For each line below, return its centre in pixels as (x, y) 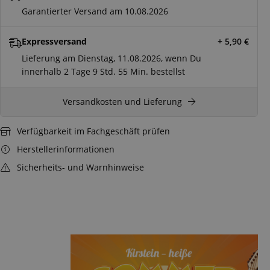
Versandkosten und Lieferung (122, 101)
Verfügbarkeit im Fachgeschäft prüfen (93, 131)
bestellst (167, 71)
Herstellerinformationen (65, 149)
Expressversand (54, 41)
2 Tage (77, 71)
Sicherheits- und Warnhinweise (80, 167)
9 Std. (104, 71)
